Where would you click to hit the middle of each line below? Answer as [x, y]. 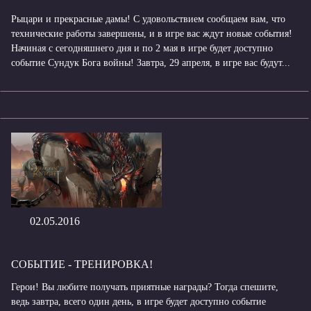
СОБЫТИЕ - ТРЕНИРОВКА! [82, 264]
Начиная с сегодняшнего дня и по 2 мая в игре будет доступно [142, 48]
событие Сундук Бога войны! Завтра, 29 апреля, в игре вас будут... [151, 62]
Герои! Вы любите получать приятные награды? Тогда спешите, [145, 287]
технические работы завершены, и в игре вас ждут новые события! [152, 33]
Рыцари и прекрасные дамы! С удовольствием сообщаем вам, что [148, 19]
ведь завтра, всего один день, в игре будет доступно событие [138, 301]
